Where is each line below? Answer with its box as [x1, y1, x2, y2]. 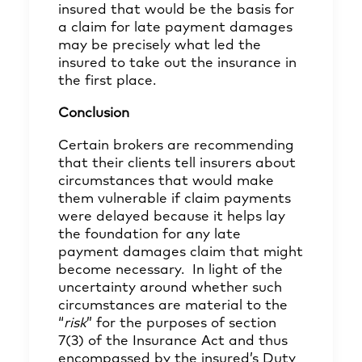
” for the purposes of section [86, 317, 276, 330]
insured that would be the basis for [58, 3, 294, 17]
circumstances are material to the [58, 299, 288, 313]
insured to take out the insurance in [58, 57, 297, 70]
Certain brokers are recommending [58, 139, 294, 153]
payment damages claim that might [58, 246, 303, 259]
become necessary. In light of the [58, 263, 283, 277]
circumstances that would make [58, 175, 274, 188]
